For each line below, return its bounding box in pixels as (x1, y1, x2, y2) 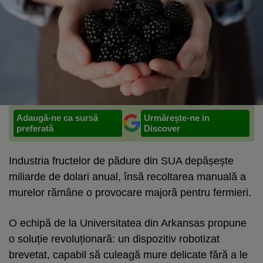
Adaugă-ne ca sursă (16, 112, 98, 123)
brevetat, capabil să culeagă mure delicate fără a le (9, 248, 248, 261)
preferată (16, 123, 53, 133)
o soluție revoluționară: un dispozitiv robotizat (9, 232, 220, 245)
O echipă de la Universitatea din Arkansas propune (9, 217, 247, 229)
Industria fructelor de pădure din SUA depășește (9, 154, 234, 167)
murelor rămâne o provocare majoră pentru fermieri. (9, 186, 251, 198)
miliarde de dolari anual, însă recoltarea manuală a (9, 170, 246, 183)
